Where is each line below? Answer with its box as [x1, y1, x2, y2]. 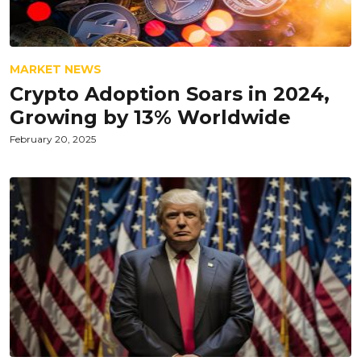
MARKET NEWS [10, 62, 102, 77]
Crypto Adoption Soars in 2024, [10, 82, 330, 106]
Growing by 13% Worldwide [10, 106, 291, 129]
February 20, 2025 [10, 133, 96, 145]
